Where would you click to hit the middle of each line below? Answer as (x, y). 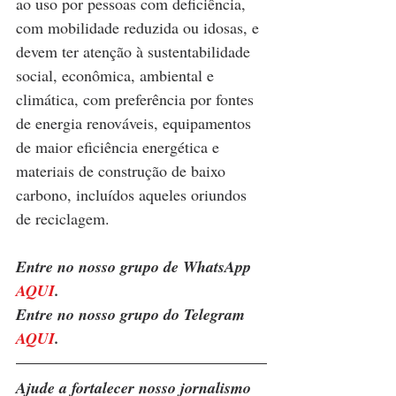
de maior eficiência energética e (120, 147)
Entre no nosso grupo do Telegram (133, 315)
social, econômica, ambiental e (117, 76)
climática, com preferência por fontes (137, 99)
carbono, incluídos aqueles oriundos (133, 195)
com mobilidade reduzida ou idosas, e (140, 28)
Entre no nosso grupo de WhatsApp (136, 267)
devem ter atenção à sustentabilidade (135, 52)
